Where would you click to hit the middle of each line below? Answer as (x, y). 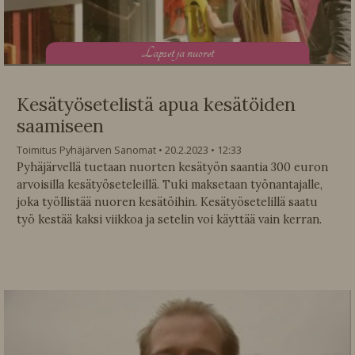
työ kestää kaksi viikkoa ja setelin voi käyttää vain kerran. (169, 219)
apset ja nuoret (183, 53)
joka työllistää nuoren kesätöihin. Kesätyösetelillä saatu (167, 202)
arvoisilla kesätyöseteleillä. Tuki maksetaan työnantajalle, (170, 184)
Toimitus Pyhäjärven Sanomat (86, 149)
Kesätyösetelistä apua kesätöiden (156, 104)
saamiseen (60, 125)
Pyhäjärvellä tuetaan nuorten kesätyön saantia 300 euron (172, 167)
